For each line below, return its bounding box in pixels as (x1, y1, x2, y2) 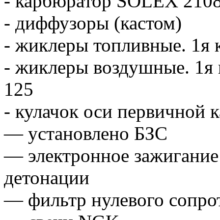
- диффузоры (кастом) (4, 12, 182, 33)
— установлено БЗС (4, 122, 167, 144)
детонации (4, 166, 89, 188)
